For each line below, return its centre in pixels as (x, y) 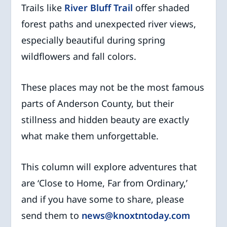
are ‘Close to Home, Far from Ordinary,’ (105, 183)
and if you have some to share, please (103, 199)
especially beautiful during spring (93, 40)
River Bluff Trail (99, 8)
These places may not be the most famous (113, 87)
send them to (52, 216)
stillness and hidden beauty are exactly (105, 120)
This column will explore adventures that (109, 167)
